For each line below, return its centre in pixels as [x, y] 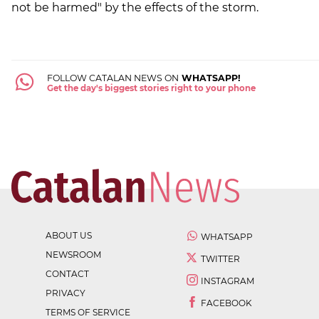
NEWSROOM [73, 255]
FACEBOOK [226, 303]
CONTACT [67, 274]
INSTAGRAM [228, 281]
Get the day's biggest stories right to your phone [151, 89]
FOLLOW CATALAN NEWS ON [113, 78]
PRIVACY [66, 293]
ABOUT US [69, 236]
